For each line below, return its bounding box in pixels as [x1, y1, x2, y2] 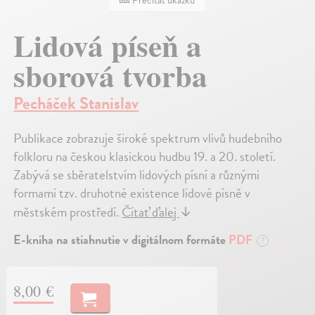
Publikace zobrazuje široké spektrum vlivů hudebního [13, 127, 283, 148]
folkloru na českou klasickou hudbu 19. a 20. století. [13, 146, 276, 167]
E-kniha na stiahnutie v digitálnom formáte [13, 229, 229, 249]
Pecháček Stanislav [13, 90, 139, 116]
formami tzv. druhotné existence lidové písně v [13, 182, 251, 203]
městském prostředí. [13, 201, 122, 222]
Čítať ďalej [122, 201, 180, 222]
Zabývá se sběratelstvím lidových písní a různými [13, 164, 260, 185]
